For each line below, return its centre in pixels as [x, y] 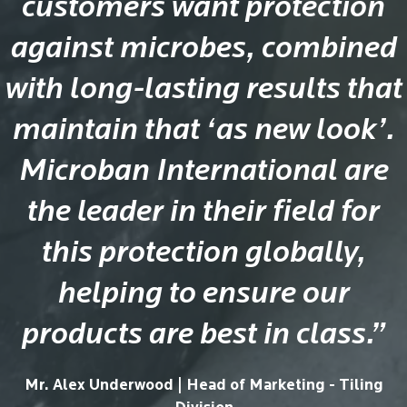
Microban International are [203, 173]
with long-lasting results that [203, 91]
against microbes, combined [203, 50]
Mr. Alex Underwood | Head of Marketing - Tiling [203, 386]
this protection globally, [203, 254]
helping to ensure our [203, 295]
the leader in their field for [203, 213]
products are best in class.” [203, 336]
